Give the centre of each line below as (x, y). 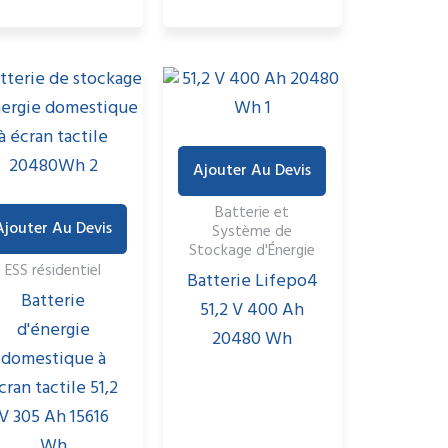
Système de (252, 231)
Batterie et (252, 212)
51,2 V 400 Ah (252, 311)
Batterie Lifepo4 (252, 282)
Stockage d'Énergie (252, 250)
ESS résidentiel (53, 270)
